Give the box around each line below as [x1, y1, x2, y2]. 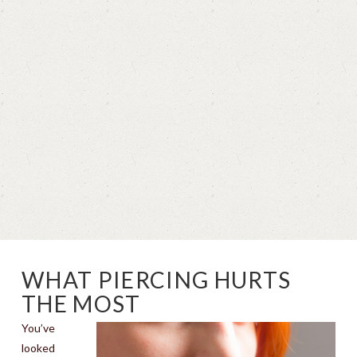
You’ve [21, 321, 55, 335]
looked [21, 341, 55, 355]
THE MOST [21, 290, 141, 317]
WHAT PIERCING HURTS [21, 266, 292, 293]
